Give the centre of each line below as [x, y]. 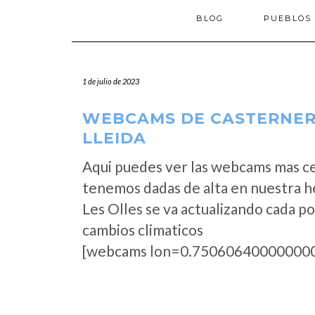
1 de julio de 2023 [111, 81]
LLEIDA [114, 138]
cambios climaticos [143, 230]
